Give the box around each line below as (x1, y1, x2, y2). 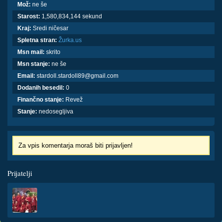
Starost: (17, 13, 40, 20)
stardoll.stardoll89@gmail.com (35, 72, 118, 79)
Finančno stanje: (17, 96, 64, 103)
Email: (17, 72, 35, 79)
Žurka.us (58, 37, 82, 44)
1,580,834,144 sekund (40, 13, 102, 20)
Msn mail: (17, 49, 45, 55)
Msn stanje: (17, 60, 50, 67)
